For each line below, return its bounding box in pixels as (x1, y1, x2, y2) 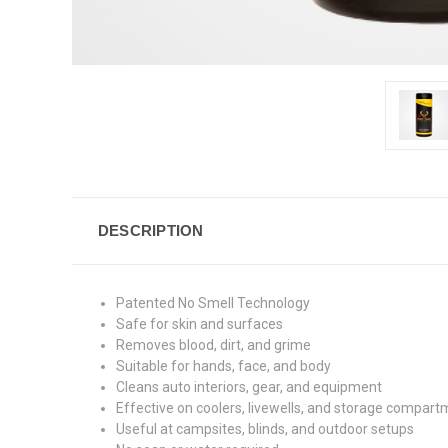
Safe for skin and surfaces (116, 315, 284, 332)
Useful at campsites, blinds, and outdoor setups (116, 420, 415, 437)
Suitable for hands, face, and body (116, 357, 332, 374)
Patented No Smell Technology (116, 294, 311, 311)
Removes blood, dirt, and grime (116, 336, 312, 353)
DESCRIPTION (97, 221, 204, 239)
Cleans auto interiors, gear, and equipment (116, 378, 383, 395)
